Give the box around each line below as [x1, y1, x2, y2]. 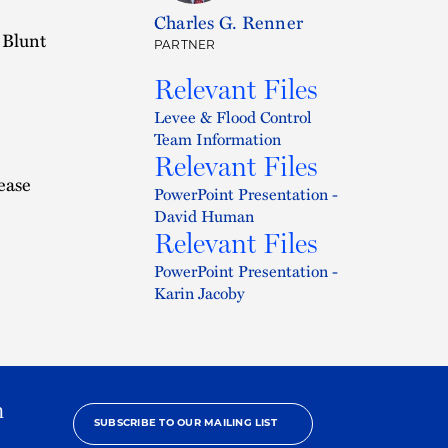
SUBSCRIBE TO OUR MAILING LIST [94, 418, 277, 429]
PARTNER [154, 40, 216, 52]
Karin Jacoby [154, 281, 245, 304]
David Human [154, 204, 254, 227]
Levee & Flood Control [154, 105, 312, 128]
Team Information [154, 127, 281, 150]
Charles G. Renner [154, 9, 304, 35]
